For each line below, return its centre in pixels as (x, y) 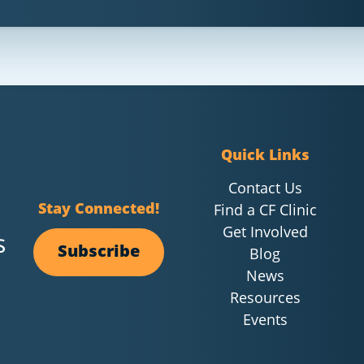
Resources (265, 297)
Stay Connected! (99, 208)
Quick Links (265, 154)
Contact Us (265, 187)
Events (265, 319)
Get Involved (265, 231)
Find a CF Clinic (265, 209)
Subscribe (99, 251)
